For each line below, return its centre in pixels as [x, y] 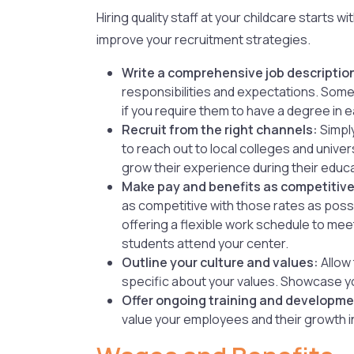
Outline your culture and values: [220, 262]
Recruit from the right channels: [220, 129]
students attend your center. [205, 243]
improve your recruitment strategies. [203, 39]
